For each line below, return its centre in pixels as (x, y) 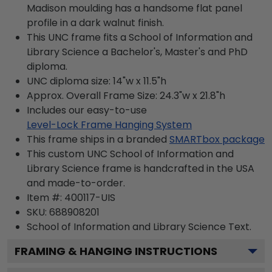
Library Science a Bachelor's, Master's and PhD (137, 52)
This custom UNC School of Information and (130, 154)
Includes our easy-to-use (87, 110)
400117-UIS (90, 197)
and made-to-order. (76, 183)
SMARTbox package (217, 139)
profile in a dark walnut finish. (95, 22)
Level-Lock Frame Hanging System (109, 124)
